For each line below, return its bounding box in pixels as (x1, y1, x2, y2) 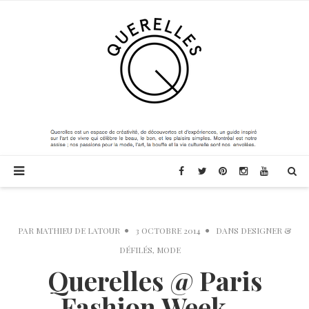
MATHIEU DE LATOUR (36, 225, 120, 237)
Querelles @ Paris (47, 263, 262, 299)
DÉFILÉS (119, 244, 152, 256)
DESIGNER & (241, 225, 291, 237)
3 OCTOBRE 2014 (135, 225, 201, 237)
